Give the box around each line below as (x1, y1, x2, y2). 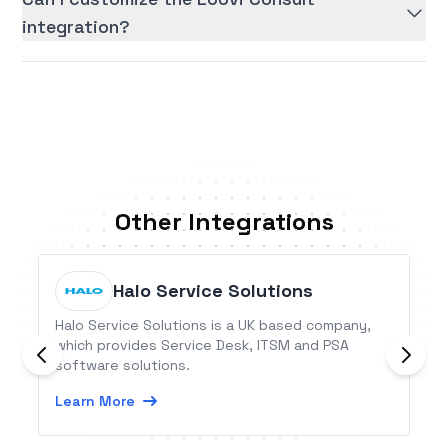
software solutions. (55, 356, 191, 375)
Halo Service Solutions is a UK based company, (55, 316, 372, 335)
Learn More (55, 392, 136, 411)
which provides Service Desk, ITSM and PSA (55, 336, 350, 355)
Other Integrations (114, 206, 334, 238)
